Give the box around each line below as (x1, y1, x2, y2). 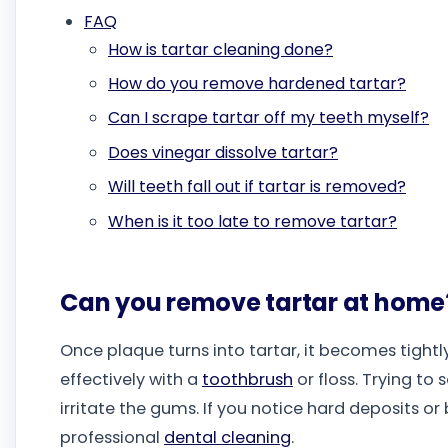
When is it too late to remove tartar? (108, 209, 397, 233)
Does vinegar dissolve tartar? (108, 140, 338, 164)
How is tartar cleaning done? (108, 37, 333, 61)
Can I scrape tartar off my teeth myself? (108, 106, 429, 130)
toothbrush (202, 367, 293, 391)
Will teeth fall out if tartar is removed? (108, 175, 406, 199)
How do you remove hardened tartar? (108, 71, 406, 95)
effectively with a (60, 367, 202, 391)
